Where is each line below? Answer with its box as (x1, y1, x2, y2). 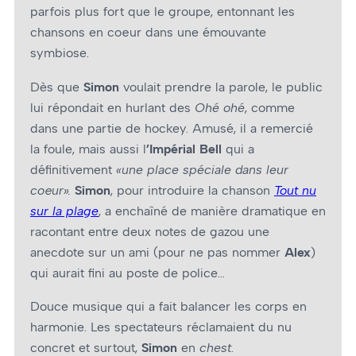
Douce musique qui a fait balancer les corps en (30, 298, 307, 314)
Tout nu (274, 182, 316, 198)
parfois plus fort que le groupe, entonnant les (30, 4, 295, 20)
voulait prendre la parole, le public (119, 79, 323, 95)
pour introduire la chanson (117, 182, 274, 198)
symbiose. (30, 45, 93, 61)
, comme (245, 99, 295, 115)
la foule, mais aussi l (30, 141, 146, 157)
